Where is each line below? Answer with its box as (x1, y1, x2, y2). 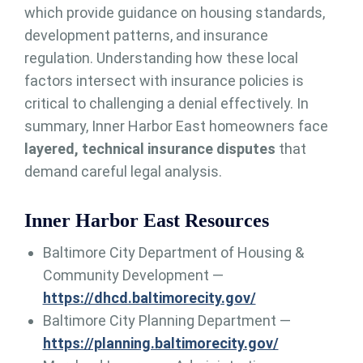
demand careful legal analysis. (24, 163, 222, 181)
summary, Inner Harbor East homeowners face (24, 117, 328, 135)
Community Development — (42, 267, 224, 284)
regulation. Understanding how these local (24, 49, 298, 67)
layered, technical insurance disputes (24, 140, 275, 158)
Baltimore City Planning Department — (42, 312, 291, 330)
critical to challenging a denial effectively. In (24, 95, 309, 113)
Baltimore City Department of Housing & (42, 244, 304, 262)
